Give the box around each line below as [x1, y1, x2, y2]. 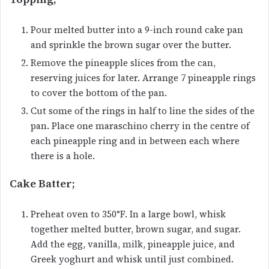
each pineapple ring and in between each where [31, 134, 240, 147]
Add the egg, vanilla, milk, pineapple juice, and [31, 237, 235, 250]
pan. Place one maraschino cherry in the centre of [31, 119, 249, 132]
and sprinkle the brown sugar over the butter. [31, 38, 231, 51]
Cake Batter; [10, 175, 75, 191]
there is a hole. [31, 149, 95, 162]
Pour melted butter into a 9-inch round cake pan [31, 23, 243, 36]
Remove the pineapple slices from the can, [31, 56, 216, 69]
